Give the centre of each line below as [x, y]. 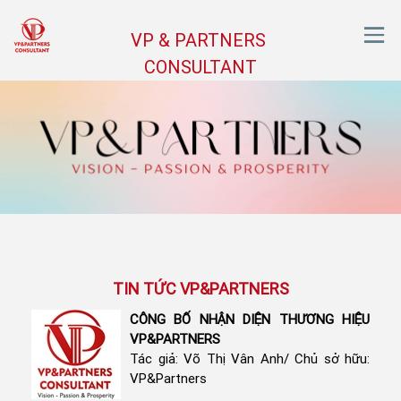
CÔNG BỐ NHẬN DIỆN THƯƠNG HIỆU [250, 320]
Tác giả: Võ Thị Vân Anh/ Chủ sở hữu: [250, 359]
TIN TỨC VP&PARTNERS [200, 289]
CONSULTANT [200, 67]
